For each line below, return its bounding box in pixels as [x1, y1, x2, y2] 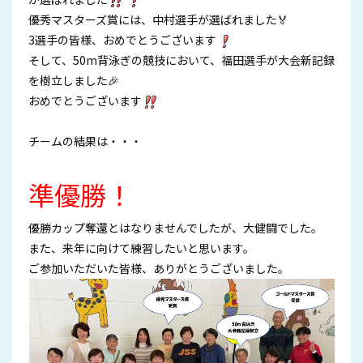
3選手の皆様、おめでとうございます [28, 32, 216, 48]
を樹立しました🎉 [28, 72, 119, 88]
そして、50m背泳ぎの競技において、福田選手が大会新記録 [28, 52, 335, 68]
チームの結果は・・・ [28, 133, 142, 149]
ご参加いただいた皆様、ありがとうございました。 [28, 260, 289, 276]
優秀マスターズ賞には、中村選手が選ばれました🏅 [28, 11, 288, 28]
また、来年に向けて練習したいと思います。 [28, 240, 254, 256]
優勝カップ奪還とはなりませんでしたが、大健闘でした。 [28, 220, 322, 236]
